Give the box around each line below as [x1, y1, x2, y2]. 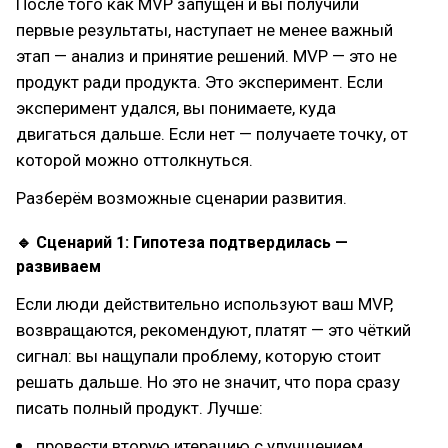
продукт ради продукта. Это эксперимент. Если [16, 71, 383, 92]
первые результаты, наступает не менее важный [16, 19, 393, 40]
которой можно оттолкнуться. [16, 149, 253, 170]
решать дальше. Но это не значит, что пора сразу [16, 371, 400, 392]
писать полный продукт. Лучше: [16, 397, 263, 418]
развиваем [16, 256, 101, 276]
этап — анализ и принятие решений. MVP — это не [16, 45, 397, 66]
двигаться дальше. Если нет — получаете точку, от [16, 123, 408, 144]
